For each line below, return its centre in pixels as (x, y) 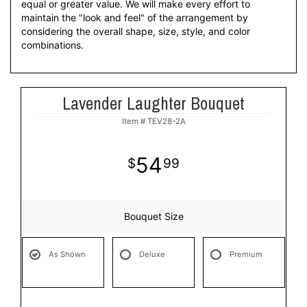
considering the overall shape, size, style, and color (136, 31)
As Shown (67, 254)
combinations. (52, 45)
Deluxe (152, 254)
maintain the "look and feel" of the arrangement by (135, 17)
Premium (246, 254)
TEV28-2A (166, 121)
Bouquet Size (153, 216)
